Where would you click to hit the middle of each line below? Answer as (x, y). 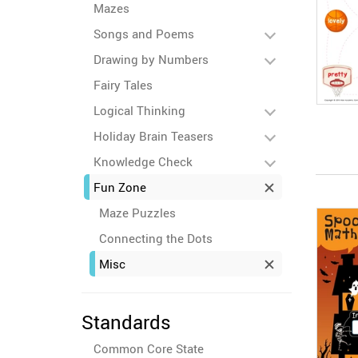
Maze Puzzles (137, 213)
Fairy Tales (123, 85)
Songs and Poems (144, 34)
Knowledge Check (143, 161)
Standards (126, 322)
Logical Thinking (139, 110)
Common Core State (149, 348)
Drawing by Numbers (151, 59)
